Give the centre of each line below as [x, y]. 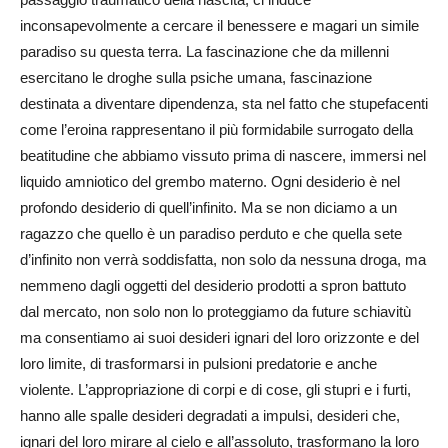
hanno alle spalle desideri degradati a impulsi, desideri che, [210, 415]
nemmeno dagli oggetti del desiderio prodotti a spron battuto [213, 285]
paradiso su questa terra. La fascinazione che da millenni [204, 51]
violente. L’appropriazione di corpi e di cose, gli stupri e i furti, [215, 389]
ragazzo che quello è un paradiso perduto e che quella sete [211, 233]
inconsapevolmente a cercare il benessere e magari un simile [219, 25]
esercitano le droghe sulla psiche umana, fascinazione [196, 77]
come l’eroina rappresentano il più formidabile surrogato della [216, 129]
